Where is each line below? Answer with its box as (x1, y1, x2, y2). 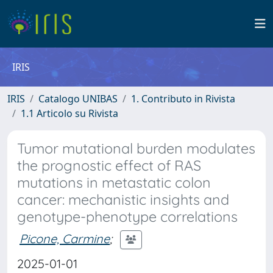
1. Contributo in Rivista (131, 92, 235, 105)
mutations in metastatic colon (17, 174, 211, 191)
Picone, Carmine (19, 230, 110, 246)
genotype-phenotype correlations (17, 208, 238, 225)
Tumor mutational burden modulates (17, 140, 255, 157)
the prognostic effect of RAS (17, 157, 201, 174)
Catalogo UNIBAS (38, 92, 118, 105)
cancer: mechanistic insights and (17, 191, 229, 208)
